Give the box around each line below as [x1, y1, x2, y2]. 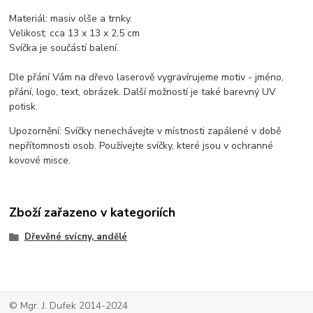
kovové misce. [9, 154, 71, 168]
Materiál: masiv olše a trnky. [9, 12, 133, 26]
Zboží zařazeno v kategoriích [9, 203, 176, 221]
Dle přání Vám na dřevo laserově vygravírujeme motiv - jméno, [9, 71, 284, 85]
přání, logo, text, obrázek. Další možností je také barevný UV [9, 85, 277, 99]
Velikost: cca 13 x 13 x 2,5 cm [9, 27, 140, 41]
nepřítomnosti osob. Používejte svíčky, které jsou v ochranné [9, 139, 274, 153]
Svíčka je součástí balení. [9, 41, 119, 55]
